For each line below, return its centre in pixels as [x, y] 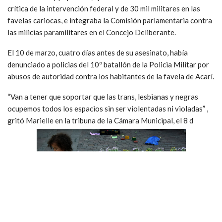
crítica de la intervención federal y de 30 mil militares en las [104, 8]
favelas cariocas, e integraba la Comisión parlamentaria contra [110, 20]
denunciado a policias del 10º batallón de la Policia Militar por [108, 64]
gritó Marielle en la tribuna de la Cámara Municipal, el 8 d [100, 120]
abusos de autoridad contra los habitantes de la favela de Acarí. [111, 76]
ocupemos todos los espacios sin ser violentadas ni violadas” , [108, 108]
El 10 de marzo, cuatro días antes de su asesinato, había [98, 52]
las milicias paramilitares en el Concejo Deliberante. [92, 32]
